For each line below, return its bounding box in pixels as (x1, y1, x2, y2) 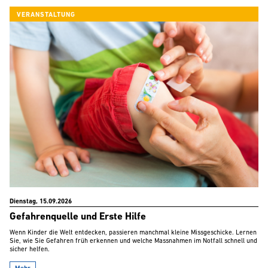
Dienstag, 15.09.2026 (10, 199, 72, 206)
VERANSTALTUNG (17, 11, 75, 19)
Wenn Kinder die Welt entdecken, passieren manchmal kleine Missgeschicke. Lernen (10, 230, 257, 237)
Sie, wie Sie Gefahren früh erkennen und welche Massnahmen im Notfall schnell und (10, 238, 257, 245)
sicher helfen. (10, 246, 50, 254)
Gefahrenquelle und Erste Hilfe (10, 212, 146, 223)
